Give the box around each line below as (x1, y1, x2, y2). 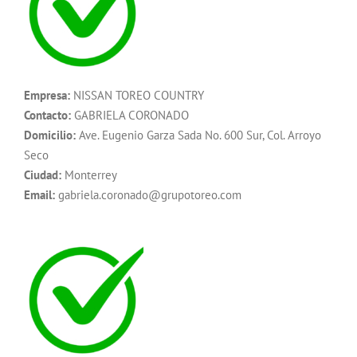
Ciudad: (24, 167, 61, 182)
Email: (24, 186, 55, 202)
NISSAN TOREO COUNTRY (70, 87, 204, 103)
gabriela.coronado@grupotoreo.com (55, 186, 241, 202)
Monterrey (61, 167, 117, 182)
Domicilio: (24, 127, 76, 143)
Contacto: (24, 107, 71, 123)
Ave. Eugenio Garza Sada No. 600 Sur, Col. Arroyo (76, 127, 321, 143)
